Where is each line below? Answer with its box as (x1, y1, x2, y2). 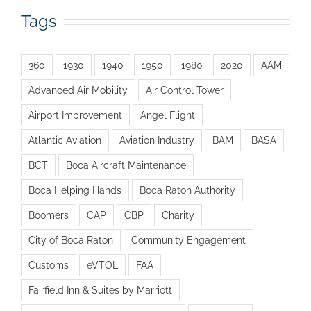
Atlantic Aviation (28, 133, 101, 146)
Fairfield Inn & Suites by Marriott (28, 283, 172, 296)
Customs (28, 258, 69, 271)
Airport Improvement (28, 108, 122, 121)
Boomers (28, 208, 69, 221)
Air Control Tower (146, 83, 224, 96)
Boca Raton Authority (140, 183, 235, 196)
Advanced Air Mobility (28, 83, 128, 96)
